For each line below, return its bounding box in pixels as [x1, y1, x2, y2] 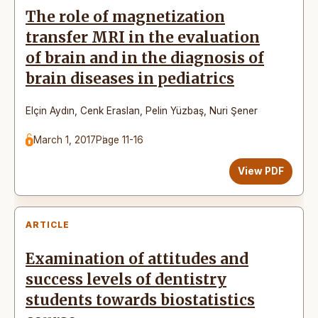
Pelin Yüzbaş [146, 104, 204, 116]
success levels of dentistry [26, 270, 226, 289]
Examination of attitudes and [26, 249, 248, 268]
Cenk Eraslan [80, 104, 140, 116]
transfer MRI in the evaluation [26, 28, 260, 47]
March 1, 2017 [33, 133, 97, 146]
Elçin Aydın [26, 104, 75, 116]
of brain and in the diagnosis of [26, 48, 264, 67]
